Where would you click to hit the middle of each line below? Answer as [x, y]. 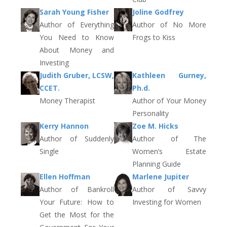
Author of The [169, 139]
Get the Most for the [77, 215]
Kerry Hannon [64, 126]
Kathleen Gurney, [169, 75]
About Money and [77, 50]
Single [49, 152]
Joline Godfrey [158, 12]
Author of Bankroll [77, 190]
